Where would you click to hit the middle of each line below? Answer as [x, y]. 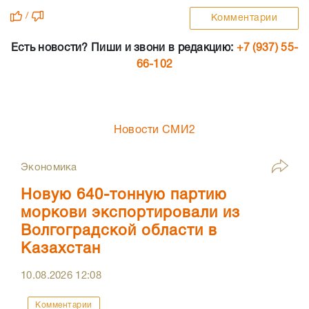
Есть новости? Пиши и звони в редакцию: [123, 49]
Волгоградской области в [119, 231]
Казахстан [61, 249]
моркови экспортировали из [130, 213]
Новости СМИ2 [154, 131]
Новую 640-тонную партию [124, 196]
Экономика [49, 168]
